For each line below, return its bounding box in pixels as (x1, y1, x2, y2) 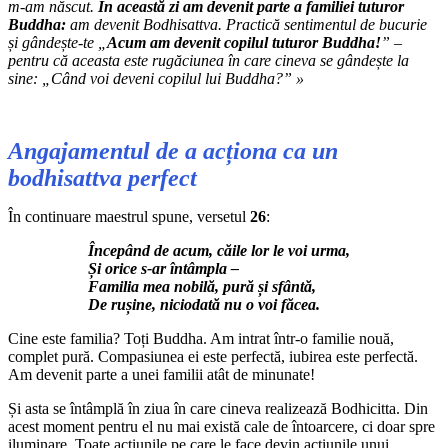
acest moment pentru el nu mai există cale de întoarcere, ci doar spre (8, 417, 435, 435)
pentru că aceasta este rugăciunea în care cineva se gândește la (8, 51, 409, 69)
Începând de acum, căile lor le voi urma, (88, 241, 350, 259)
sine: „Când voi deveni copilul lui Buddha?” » (8, 69, 304, 87)
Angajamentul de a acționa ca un (8, 137, 338, 164)
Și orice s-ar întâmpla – (88, 259, 239, 277)
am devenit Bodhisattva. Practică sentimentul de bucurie (70, 15, 427, 33)
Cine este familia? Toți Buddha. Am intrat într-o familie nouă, (8, 329, 394, 347)
